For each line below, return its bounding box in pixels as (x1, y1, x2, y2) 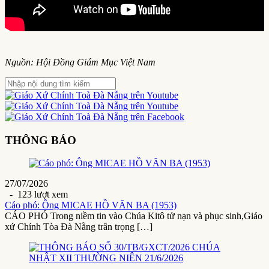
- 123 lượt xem (5, 189, 68, 200)
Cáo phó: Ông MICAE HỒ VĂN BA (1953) (5, 200, 177, 211)
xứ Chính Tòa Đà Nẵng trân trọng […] (5, 222, 153, 232)
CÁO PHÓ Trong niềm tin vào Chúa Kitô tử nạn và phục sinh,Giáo (5, 211, 262, 222)
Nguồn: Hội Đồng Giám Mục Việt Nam (5, 56, 156, 67)
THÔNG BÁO (5, 133, 76, 147)
